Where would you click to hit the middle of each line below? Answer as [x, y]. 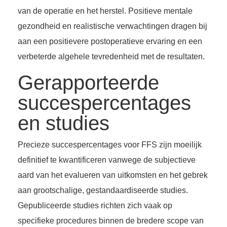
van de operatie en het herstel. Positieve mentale [105, 11]
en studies [64, 123]
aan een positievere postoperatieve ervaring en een [110, 42]
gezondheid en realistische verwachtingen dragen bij [112, 26]
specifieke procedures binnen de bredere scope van [111, 221]
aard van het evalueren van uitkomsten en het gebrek [113, 175]
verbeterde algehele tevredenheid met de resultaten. [111, 57]
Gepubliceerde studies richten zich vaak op [95, 206]
